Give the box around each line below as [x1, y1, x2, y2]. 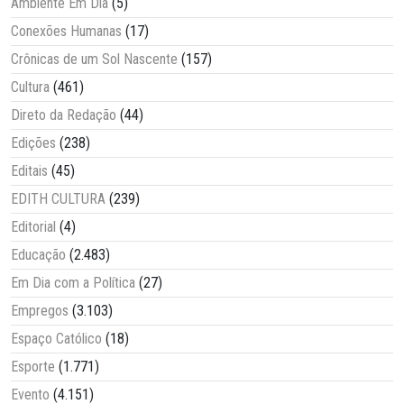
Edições [11, 134, 56, 152]
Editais [11, 162, 48, 180]
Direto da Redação [11, 106, 116, 124]
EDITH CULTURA [11, 190, 106, 208]
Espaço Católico [11, 330, 102, 348]
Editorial [11, 218, 56, 236]
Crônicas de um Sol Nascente [11, 50, 178, 69]
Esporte [11, 358, 55, 376]
